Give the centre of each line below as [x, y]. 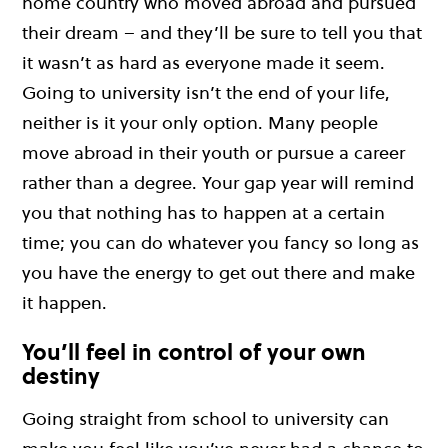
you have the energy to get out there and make [218, 272]
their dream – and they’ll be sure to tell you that [222, 32]
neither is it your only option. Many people [200, 122]
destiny [61, 375]
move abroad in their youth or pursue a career [213, 152]
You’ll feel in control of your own [194, 351]
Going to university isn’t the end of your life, [206, 92]
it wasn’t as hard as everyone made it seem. [203, 62]
